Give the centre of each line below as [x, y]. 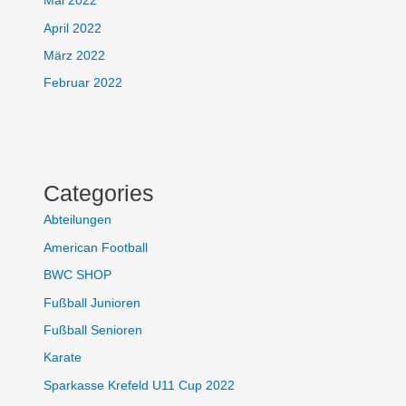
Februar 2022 [83, 83]
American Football [96, 247]
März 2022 [75, 55]
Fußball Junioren [92, 303]
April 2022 [73, 28]
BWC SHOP [78, 275]
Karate [63, 358]
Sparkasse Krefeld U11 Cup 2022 [140, 385]
